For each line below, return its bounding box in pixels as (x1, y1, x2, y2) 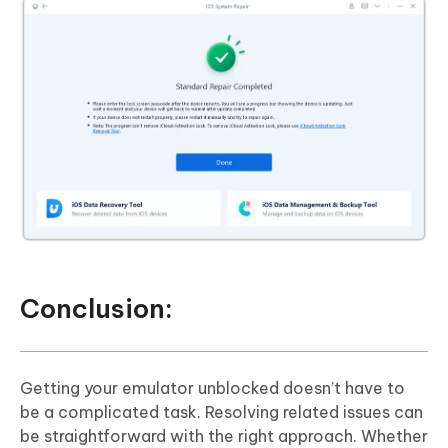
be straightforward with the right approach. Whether (20, 425, 428, 446)
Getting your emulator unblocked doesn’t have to (20, 377, 405, 398)
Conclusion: (20, 291, 173, 325)
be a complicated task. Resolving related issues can (20, 401, 423, 422)
